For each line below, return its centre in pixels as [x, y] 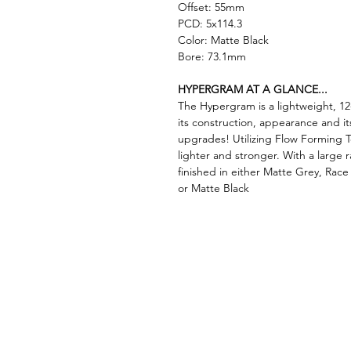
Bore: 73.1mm [212, 57]
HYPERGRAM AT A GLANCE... [253, 90]
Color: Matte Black [223, 40]
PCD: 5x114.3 [210, 24]
